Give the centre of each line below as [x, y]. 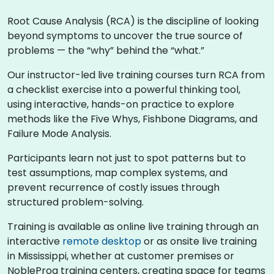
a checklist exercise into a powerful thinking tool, [124, 89]
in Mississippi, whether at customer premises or [121, 256]
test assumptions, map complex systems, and [117, 172]
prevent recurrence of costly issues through [113, 187]
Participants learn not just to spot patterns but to [127, 158]
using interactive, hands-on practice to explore [121, 104]
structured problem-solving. [76, 202]
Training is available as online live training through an [133, 226]
